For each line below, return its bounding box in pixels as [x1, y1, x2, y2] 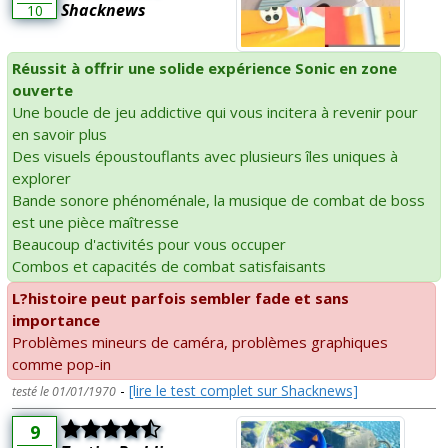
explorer [12, 168, 71, 189]
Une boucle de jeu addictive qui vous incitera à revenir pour [12, 102, 418, 123]
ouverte [12, 80, 73, 101]
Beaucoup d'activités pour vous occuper [12, 234, 286, 255]
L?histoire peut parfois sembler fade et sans [12, 288, 349, 309]
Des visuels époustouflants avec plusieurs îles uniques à [12, 146, 398, 167]
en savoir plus [12, 124, 107, 145]
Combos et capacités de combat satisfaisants [12, 256, 326, 277]
